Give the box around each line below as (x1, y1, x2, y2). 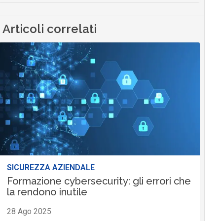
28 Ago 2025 (6, 207, 51, 217)
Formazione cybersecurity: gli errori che (6, 175, 191, 187)
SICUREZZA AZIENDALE (6, 163, 95, 173)
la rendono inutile (6, 186, 87, 198)
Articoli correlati (2, 22, 97, 37)
